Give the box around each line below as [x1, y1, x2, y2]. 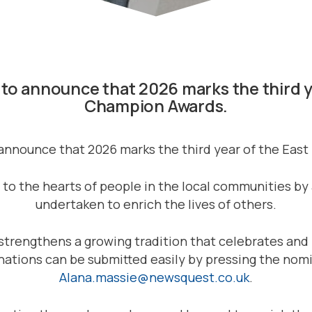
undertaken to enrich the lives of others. [36, 196, 276, 213]
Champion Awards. [84, 95, 228, 117]
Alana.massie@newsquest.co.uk [59, 269, 249, 286]
